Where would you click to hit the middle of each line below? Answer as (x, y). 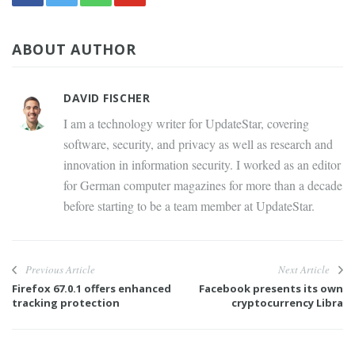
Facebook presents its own (271, 289)
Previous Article (60, 270)
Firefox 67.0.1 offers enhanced (92, 289)
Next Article (304, 270)
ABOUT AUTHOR (74, 50)
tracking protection (66, 303)
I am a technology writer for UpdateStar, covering (186, 124)
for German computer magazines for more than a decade (203, 185)
